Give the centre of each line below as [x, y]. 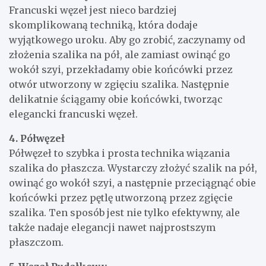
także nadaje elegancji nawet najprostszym [112, 227]
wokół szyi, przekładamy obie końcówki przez [121, 69]
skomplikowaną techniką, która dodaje [103, 25]
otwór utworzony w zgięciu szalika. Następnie [119, 84]
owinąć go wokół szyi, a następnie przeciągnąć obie [132, 183]
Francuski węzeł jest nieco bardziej [93, 10]
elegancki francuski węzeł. [73, 114]
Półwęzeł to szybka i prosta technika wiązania [119, 153]
